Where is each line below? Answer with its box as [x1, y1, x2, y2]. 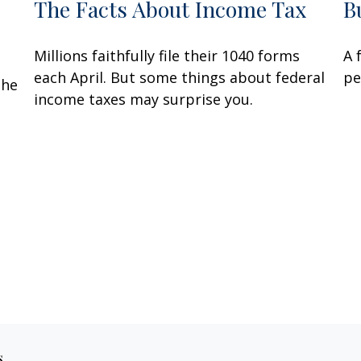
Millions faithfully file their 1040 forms [34, 45, 301, 65]
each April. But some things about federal [34, 67, 326, 87]
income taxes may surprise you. [34, 89, 254, 109]
